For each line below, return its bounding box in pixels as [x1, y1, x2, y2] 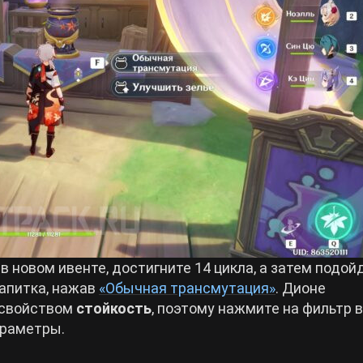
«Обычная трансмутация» [99, 279, 275, 297]
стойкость [76, 299, 152, 317]
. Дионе [275, 279, 326, 297]
